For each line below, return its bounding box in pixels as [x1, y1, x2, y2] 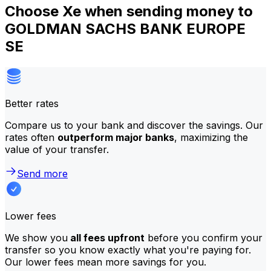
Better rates [5, 97, 59, 109]
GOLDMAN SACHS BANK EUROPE [5, 19, 246, 38]
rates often [5, 131, 57, 143]
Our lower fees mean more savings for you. [5, 255, 206, 268]
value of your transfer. [5, 143, 109, 155]
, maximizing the [174, 131, 248, 143]
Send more [17, 167, 68, 180]
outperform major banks [57, 131, 174, 143]
